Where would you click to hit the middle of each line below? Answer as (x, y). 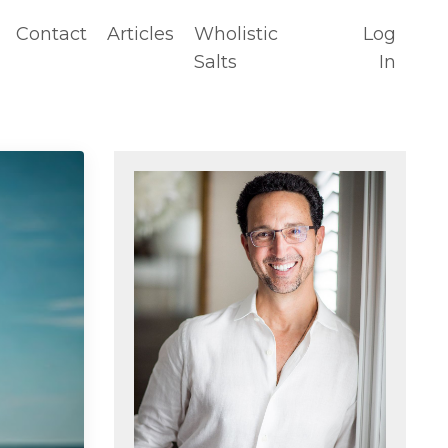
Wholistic (236, 34)
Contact (52, 34)
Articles (141, 34)
